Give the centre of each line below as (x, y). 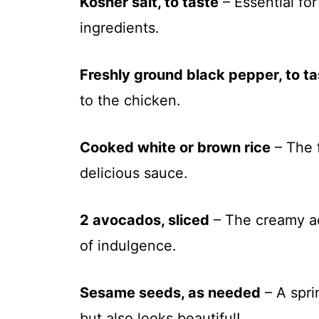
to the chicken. (130, 101)
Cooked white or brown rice (175, 148)
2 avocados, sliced (145, 220)
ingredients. (120, 28)
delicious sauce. (134, 173)
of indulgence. (128, 246)
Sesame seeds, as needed (170, 293)
